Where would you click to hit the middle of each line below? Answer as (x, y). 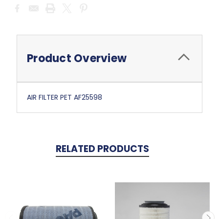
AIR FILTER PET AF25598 (65, 98)
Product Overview (77, 59)
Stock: (21, 11)
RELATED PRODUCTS (102, 149)
